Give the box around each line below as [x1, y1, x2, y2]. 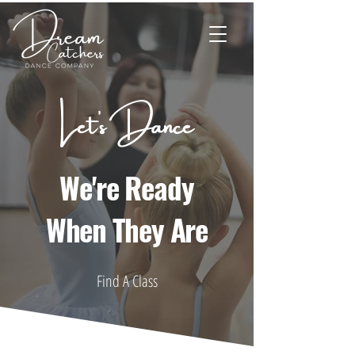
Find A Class [96, 270, 158, 292]
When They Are [45, 208, 208, 251]
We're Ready [59, 166, 194, 209]
